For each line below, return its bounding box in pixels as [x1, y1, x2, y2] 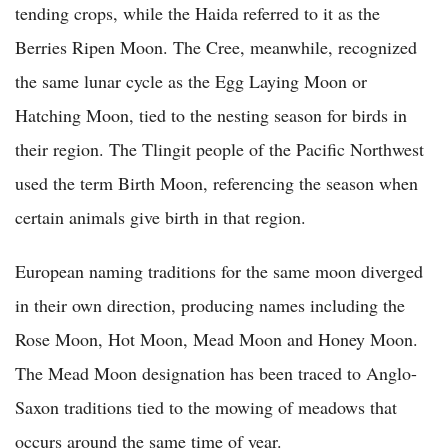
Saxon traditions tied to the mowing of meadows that [15, 395, 397, 420]
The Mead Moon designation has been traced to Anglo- [15, 361, 417, 386]
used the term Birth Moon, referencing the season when [15, 171, 418, 196]
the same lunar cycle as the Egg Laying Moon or [15, 69, 367, 94]
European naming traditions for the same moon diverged [15, 259, 423, 284]
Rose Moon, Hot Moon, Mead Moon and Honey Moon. [15, 327, 418, 352]
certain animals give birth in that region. [15, 205, 306, 230]
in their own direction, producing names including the [15, 293, 405, 318]
